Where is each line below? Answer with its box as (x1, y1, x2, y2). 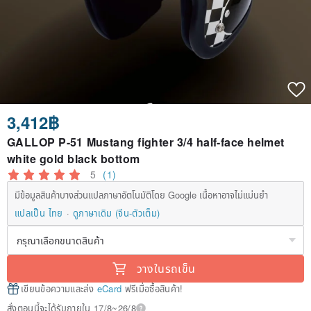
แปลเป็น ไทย (15, 206, 63, 220)
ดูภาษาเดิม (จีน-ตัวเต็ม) (72, 206, 160, 220)
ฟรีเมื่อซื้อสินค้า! (121, 282, 183, 296)
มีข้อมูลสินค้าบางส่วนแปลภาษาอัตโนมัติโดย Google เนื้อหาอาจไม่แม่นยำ (15, 188, 268, 202)
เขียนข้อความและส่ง (21, 282, 97, 296)
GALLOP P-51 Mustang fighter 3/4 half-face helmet (7, 134, 285, 151)
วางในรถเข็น (136, 260, 196, 277)
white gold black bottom (7, 151, 140, 167)
